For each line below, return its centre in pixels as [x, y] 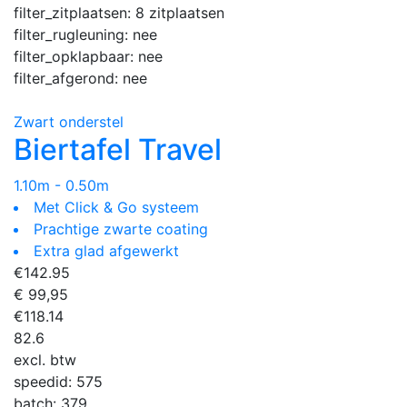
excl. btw [45, 359]
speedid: [45, 381]
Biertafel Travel [118, 149]
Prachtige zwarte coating [121, 228]
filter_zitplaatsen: [74, 12]
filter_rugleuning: [73, 34]
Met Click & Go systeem [116, 207]
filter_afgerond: [68, 78]
